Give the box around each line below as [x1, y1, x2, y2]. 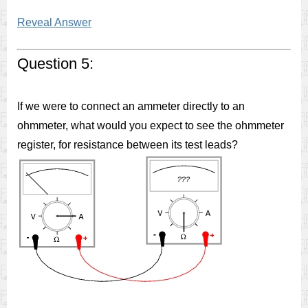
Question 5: [17, 55, 93, 72]
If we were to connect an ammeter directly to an [17, 100, 245, 112]
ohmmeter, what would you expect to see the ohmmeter [17, 120, 284, 131]
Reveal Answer [17, 16, 91, 28]
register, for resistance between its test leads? [17, 139, 238, 151]
